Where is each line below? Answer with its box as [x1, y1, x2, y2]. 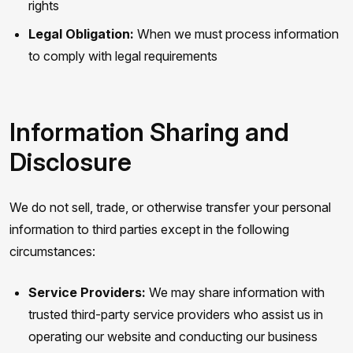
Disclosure [9, 147, 132, 177]
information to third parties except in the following [9, 221, 289, 237]
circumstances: [9, 243, 95, 259]
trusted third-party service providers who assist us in [28, 307, 323, 322]
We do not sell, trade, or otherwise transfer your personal [9, 199, 331, 215]
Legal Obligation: [28, 26, 134, 42]
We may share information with [146, 284, 325, 300]
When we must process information [134, 26, 339, 42]
